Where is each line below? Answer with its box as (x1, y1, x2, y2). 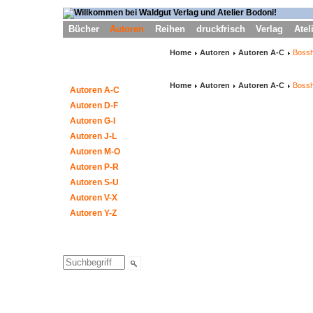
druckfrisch (196, 23, 245, 34)
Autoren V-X (70, 192, 117, 203)
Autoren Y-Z (70, 208, 117, 218)
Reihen (154, 23, 185, 34)
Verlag (256, 23, 284, 34)
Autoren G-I (70, 115, 115, 126)
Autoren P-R (70, 161, 119, 172)
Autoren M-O (70, 146, 120, 156)
